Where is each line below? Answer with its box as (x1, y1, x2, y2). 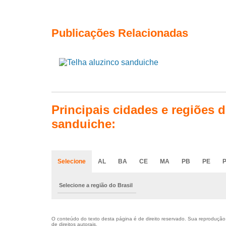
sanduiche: (51, 117, 116, 131)
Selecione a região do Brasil (59, 182, 133, 189)
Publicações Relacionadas (51, 27, 188, 40)
